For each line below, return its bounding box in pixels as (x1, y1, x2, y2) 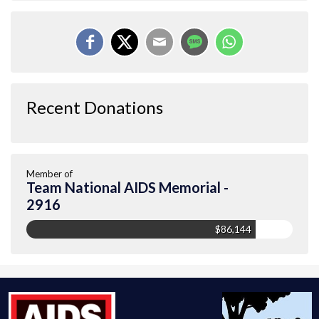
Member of (26, 167, 73, 179)
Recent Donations (26, 96, 163, 117)
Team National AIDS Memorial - (26, 178, 229, 196)
